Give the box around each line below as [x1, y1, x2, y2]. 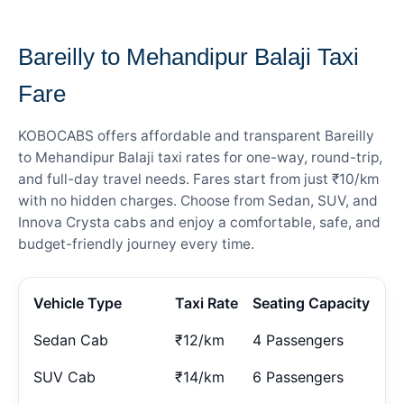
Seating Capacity [252, 293, 370, 312]
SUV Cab [33, 367, 96, 386]
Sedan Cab [33, 330, 108, 349]
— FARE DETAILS [18, 14, 132, 27]
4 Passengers [252, 330, 344, 349]
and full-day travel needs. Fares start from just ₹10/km [18, 170, 379, 188]
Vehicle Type [33, 293, 122, 312]
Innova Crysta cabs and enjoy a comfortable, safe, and [18, 213, 381, 231]
